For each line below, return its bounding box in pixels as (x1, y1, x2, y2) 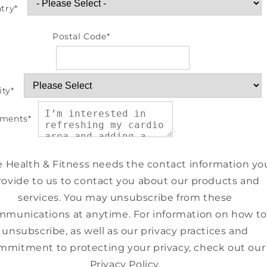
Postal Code (52, 30, 107, 42)
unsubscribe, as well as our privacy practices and (2, 225, 249, 237)
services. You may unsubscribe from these (18, 191, 233, 203)
